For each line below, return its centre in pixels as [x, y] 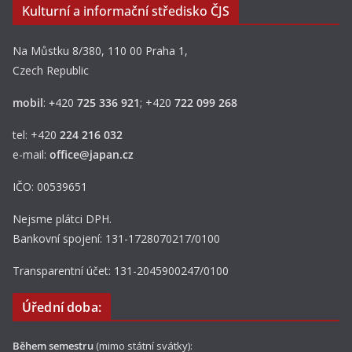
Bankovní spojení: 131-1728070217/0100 [116, 239]
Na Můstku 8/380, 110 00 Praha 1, [100, 51]
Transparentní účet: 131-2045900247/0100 [121, 271]
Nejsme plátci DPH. [62, 219]
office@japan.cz [92, 155]
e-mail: [31, 155]
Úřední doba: [62, 308]
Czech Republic [51, 71]
